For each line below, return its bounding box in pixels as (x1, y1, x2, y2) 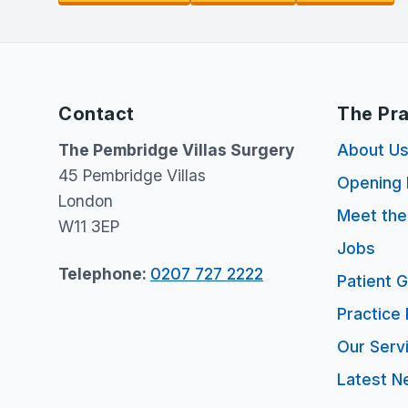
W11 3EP (58, 217, 119, 236)
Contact (58, 103, 135, 125)
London (58, 191, 113, 210)
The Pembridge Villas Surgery (58, 140, 294, 159)
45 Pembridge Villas (58, 166, 206, 185)
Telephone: (58, 264, 150, 283)
